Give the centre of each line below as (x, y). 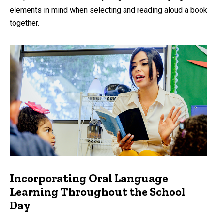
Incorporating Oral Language (89, 178)
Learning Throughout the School (98, 192)
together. (24, 23)
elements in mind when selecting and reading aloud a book (108, 10)
